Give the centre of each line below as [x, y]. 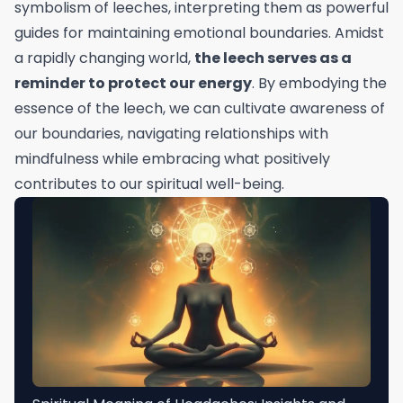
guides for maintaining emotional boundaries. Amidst [199, 32]
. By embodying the [319, 83]
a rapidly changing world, [104, 58]
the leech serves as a [273, 58]
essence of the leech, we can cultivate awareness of [200, 108]
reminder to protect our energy [133, 83]
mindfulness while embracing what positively [172, 158]
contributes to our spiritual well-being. [149, 184]
